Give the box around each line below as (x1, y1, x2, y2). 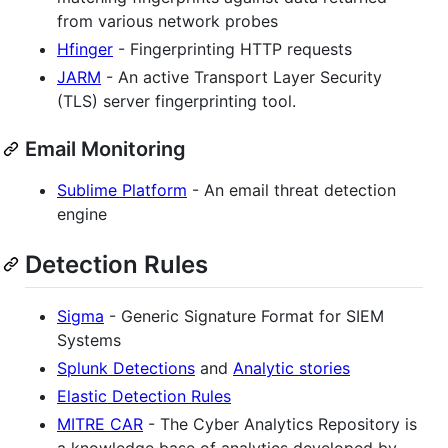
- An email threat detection (187, 179, 396, 200)
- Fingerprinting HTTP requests (113, 38, 352, 59)
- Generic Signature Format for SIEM (104, 306, 384, 327)
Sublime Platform (57, 179, 187, 200)
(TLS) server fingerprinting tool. (57, 90, 296, 111)
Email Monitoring (25, 136, 186, 161)
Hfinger (57, 38, 113, 59)
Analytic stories (233, 358, 350, 379)
